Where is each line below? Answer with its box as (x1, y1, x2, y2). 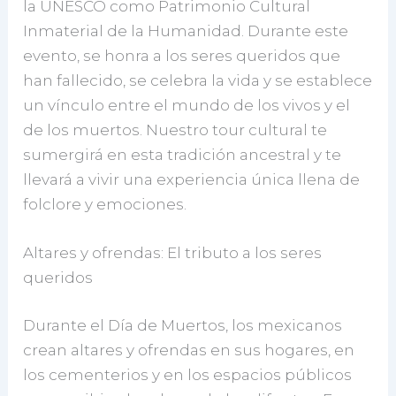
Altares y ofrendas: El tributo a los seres (23, 244, 323, 263)
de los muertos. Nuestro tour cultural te (23, 121, 328, 139)
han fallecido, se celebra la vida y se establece (23, 72, 373, 89)
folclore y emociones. (23, 195, 187, 213)
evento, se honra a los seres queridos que (23, 47, 341, 65)
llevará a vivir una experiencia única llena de (23, 171, 361, 188)
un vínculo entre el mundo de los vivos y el (23, 96, 351, 114)
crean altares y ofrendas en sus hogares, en (23, 340, 355, 359)
